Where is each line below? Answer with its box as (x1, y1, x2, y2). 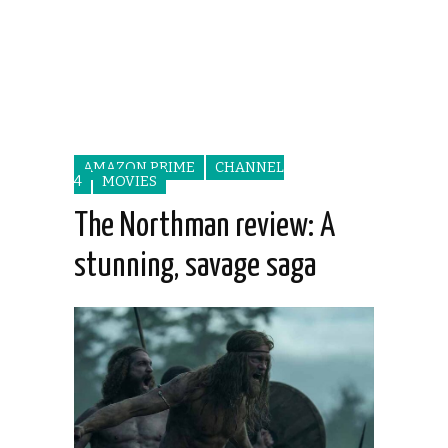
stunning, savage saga (74, 250, 316, 284)
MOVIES (102, 173, 157, 191)
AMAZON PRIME (83, 159, 195, 177)
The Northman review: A (74, 210, 335, 244)
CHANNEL (215, 159, 284, 177)
